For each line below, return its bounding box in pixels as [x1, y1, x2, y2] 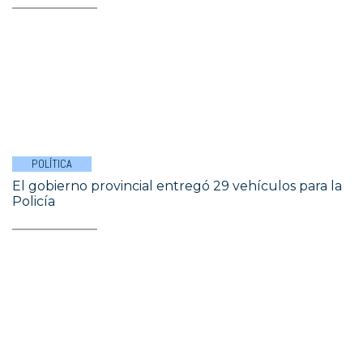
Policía [12, 194, 55, 209]
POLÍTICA [32, 156, 72, 171]
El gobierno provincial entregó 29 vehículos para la [12, 178, 342, 194]
